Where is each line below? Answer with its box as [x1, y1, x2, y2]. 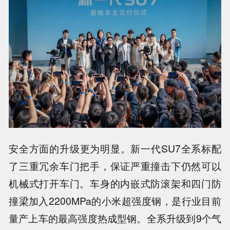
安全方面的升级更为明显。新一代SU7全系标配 [9, 141, 221, 156]
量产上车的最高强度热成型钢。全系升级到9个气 [9, 211, 221, 226]
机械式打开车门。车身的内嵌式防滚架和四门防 [9, 176, 221, 191]
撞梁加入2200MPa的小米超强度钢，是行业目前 [9, 194, 221, 208]
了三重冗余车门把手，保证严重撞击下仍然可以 [9, 159, 221, 174]
